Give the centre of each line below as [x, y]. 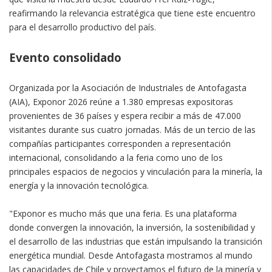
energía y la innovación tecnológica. [79, 185]
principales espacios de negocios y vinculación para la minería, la [136, 171]
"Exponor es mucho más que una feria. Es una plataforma [123, 213]
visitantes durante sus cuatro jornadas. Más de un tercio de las [132, 129]
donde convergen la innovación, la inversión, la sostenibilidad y [132, 227]
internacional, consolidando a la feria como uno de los [116, 157]
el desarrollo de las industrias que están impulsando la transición [136, 241]
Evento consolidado [65, 57]
